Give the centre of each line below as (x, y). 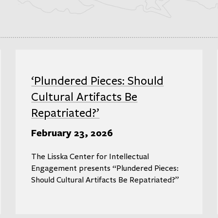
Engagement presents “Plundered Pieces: (105, 169)
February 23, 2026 (72, 132)
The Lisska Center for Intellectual (90, 157)
